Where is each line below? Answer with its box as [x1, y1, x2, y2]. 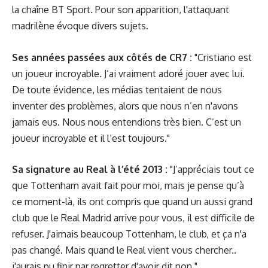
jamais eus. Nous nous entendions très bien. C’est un [12, 115, 241, 128]
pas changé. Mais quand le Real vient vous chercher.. [12, 244, 236, 256]
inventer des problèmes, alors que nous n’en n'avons [12, 99, 238, 112]
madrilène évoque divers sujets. [12, 20, 148, 32]
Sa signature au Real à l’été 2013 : [12, 163, 167, 175]
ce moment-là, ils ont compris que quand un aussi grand [12, 196, 252, 208]
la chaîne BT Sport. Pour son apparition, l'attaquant [12, 4, 229, 16]
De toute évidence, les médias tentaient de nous [12, 83, 222, 96]
